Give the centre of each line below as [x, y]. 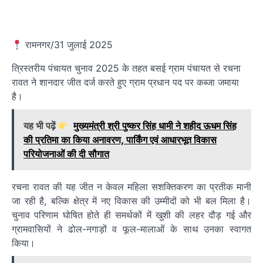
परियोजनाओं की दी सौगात [66, 154]
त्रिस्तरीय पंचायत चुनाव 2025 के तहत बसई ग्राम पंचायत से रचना [126, 68]
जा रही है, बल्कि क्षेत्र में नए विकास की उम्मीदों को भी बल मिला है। [131, 201]
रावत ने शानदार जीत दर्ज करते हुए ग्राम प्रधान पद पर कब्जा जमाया [125, 82]
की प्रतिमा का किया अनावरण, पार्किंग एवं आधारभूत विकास [120, 140]
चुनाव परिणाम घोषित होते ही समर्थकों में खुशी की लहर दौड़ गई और [131, 215]
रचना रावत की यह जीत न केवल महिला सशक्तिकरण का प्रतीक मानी [131, 187]
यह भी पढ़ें [41, 126]
